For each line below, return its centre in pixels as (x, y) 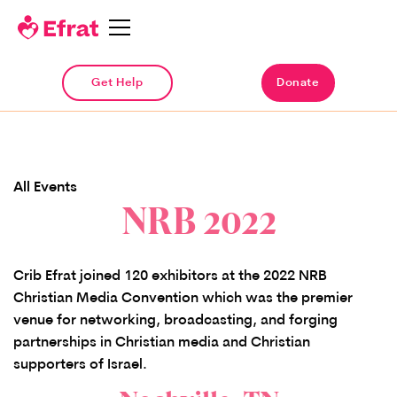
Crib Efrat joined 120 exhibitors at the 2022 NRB (170, 276)
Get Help (117, 83)
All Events (45, 188)
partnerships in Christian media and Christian (162, 343)
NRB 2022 (198, 221)
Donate (298, 83)
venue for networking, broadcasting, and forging (175, 320)
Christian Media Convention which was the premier (183, 298)
